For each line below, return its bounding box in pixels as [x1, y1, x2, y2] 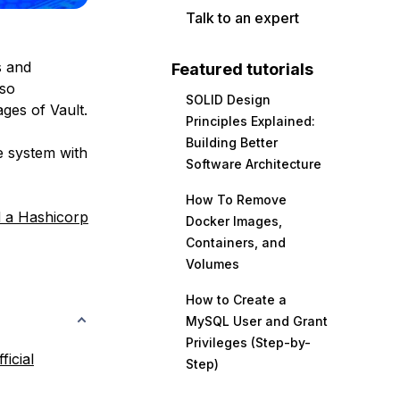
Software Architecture [186, 156, 321, 171]
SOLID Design [186, 92, 271, 107]
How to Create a [186, 292, 287, 307]
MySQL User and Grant [186, 313, 328, 329]
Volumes [186, 256, 239, 271]
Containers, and [186, 235, 286, 250]
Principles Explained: [186, 113, 315, 129]
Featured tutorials [171, 60, 313, 79]
